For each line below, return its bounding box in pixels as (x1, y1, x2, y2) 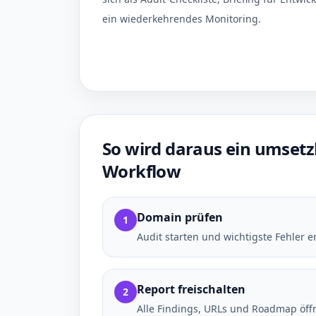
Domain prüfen (137, 209, 223, 225)
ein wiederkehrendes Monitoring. (102, 12, 261, 25)
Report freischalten (137, 281, 245, 297)
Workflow (102, 159, 181, 183)
